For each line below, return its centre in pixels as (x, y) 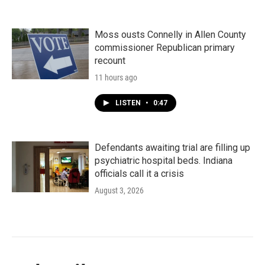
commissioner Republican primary (165, 48)
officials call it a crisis (139, 174)
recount (110, 61)
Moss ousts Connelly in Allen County (170, 35)
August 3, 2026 (119, 190)
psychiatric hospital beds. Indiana (164, 161)
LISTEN (129, 103)
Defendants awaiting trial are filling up (172, 148)
